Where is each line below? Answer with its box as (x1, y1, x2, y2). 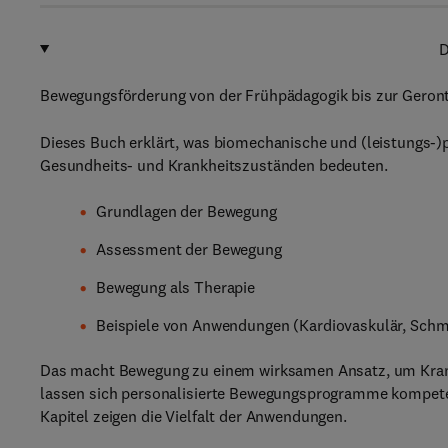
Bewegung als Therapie (96, 277, 256, 297)
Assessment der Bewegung (96, 239, 282, 259)
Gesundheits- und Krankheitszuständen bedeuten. (40, 155, 388, 175)
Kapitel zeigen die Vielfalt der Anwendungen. (40, 406, 347, 426)
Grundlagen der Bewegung (96, 201, 277, 221)
